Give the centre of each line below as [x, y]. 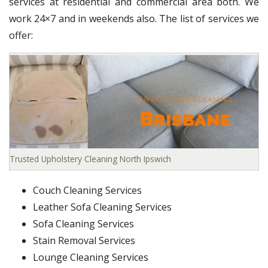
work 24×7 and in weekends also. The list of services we [134, 18]
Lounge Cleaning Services [91, 257]
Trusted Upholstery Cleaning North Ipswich [90, 159]
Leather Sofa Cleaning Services [102, 207]
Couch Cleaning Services [87, 190]
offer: [21, 35]
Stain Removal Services [84, 240]
